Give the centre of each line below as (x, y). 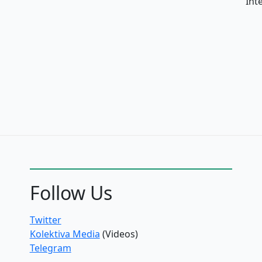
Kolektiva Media (65, 234)
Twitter (45, 220)
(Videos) (119, 234)
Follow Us (71, 193)
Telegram (50, 248)
